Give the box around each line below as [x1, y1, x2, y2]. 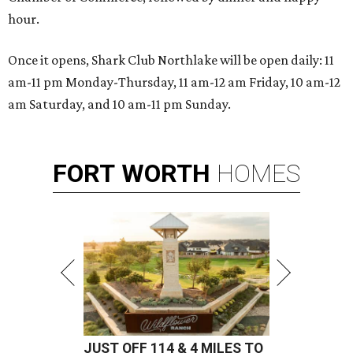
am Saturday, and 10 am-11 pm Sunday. [8, 95, 231, 112]
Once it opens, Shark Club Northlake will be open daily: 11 [8, 51, 334, 68]
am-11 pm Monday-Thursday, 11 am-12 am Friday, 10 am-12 [8, 73, 340, 90]
